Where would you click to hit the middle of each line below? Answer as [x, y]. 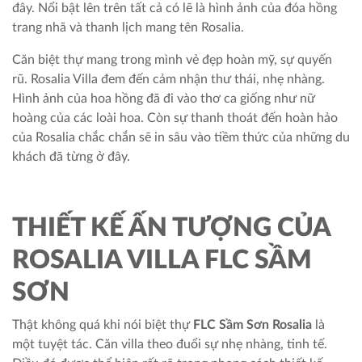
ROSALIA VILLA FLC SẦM [162, 260]
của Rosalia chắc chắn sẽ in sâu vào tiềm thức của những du [181, 137]
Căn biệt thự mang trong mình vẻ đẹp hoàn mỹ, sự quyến [172, 60]
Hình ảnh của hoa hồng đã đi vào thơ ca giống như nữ [164, 99]
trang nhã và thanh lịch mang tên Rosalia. [128, 27]
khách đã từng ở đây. [71, 157]
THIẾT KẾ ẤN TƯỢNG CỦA [171, 228]
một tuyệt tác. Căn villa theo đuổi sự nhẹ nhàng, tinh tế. [170, 344]
